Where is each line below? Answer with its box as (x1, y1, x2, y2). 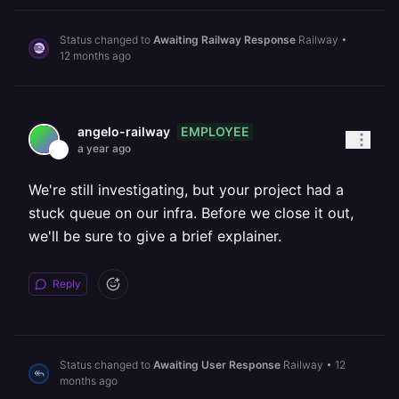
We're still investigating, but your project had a (28, 181, 344, 199)
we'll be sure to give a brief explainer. (28, 227, 281, 245)
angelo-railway (77, 124, 170, 139)
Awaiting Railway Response (153, 33, 296, 46)
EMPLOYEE (181, 123, 249, 139)
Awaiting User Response (153, 358, 281, 371)
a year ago (77, 142, 131, 155)
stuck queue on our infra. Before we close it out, (28, 204, 354, 222)
